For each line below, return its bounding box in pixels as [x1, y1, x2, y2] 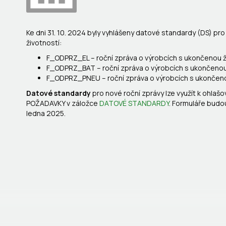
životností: [26, 38, 62, 47]
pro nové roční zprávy [92, 88, 164, 98]
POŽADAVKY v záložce [26, 98, 99, 108]
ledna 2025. [26, 108, 66, 118]
